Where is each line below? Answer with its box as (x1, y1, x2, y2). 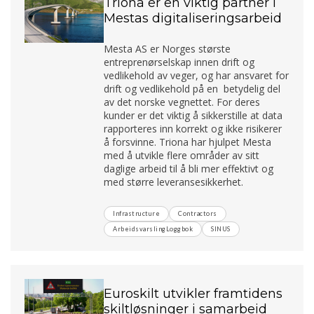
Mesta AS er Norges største (104, 41, 231, 55)
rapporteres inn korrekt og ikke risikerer (104, 121, 282, 135)
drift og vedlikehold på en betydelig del (104, 81, 281, 95)
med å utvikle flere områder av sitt (104, 148, 260, 162)
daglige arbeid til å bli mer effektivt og (104, 161, 274, 175)
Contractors (178, 209, 217, 217)
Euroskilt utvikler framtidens (104, 285, 283, 301)
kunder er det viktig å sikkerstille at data (104, 108, 283, 122)
